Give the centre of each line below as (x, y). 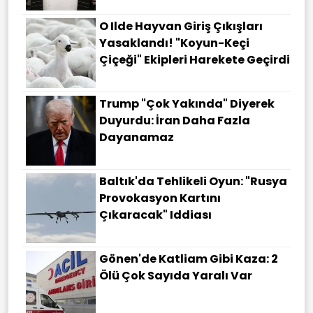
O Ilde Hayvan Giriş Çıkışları (181, 26)
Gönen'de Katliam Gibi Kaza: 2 (189, 259)
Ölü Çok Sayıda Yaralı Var (176, 275)
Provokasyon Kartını (160, 198)
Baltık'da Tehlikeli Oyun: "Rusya (193, 181)
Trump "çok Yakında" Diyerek (187, 103)
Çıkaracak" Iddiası (155, 214)
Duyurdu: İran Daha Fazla (175, 120)
